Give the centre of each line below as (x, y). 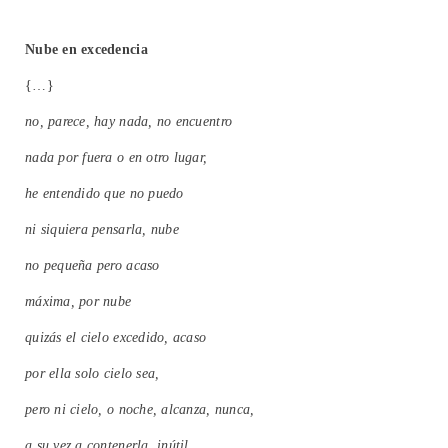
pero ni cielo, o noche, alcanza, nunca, (140, 410)
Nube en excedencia (86, 50)
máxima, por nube (78, 302)
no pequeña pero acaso (92, 266)
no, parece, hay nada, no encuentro (129, 122)
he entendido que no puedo (104, 194)
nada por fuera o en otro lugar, (116, 158)
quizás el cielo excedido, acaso (116, 338)
